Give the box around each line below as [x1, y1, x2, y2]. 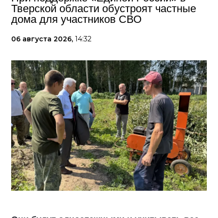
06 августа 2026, [11, 35, 75, 43]
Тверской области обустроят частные [11, 2, 196, 15]
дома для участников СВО [11, 13, 142, 25]
